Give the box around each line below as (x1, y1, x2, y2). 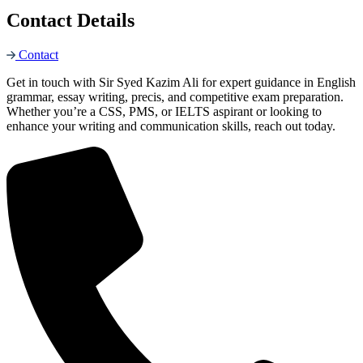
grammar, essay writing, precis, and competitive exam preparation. (6, 89, 344, 104)
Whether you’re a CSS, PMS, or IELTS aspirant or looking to (6, 104, 322, 118)
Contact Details (6, 9, 135, 31)
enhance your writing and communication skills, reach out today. (6, 118, 335, 133)
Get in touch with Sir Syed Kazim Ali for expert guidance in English (6, 75, 356, 89)
